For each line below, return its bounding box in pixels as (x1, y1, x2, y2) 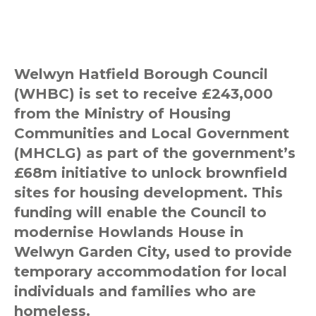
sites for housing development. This (14, 183, 283, 201)
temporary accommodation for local (14, 262, 287, 280)
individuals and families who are (14, 282, 256, 300)
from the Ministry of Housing (14, 104, 231, 122)
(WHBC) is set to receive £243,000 (14, 85, 273, 102)
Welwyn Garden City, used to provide (14, 243, 292, 260)
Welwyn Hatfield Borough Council (14, 65, 268, 83)
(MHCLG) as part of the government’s (14, 144, 296, 162)
